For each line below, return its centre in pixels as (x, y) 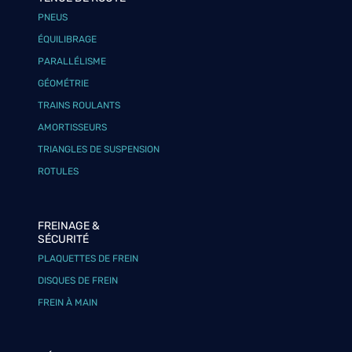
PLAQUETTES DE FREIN (88, 259)
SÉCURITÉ (64, 240)
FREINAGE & (69, 226)
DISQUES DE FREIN (78, 281)
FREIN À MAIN (68, 303)
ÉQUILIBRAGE (68, 40)
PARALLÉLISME (72, 62)
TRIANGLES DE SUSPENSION (99, 150)
